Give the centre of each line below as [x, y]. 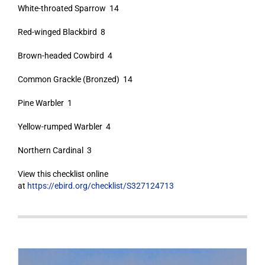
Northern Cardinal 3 [54, 150]
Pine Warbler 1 [45, 103]
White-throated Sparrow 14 [68, 8]
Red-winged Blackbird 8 [61, 32]
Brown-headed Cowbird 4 [65, 56]
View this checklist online [63, 174]
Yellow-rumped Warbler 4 [64, 127]
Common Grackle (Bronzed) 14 [75, 79]
